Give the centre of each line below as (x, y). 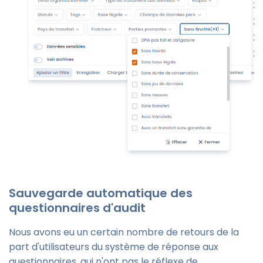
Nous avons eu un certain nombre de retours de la (124, 232)
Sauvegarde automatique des (101, 193)
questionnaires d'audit (77, 208)
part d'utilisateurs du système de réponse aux (114, 247)
